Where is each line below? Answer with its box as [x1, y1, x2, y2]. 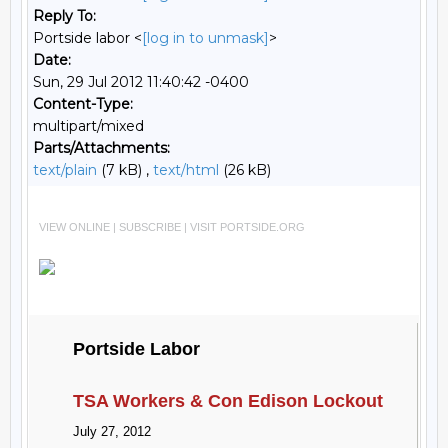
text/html [153, 161, 219, 179]
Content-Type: [33, 95, 133, 113]
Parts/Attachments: [33, 139, 170, 157]
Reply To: [33, 7, 96, 25]
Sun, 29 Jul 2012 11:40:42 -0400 [33, 73, 249, 91]
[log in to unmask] [142, 29, 269, 47]
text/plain [33, 161, 97, 179]
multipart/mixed [33, 117, 144, 135]
